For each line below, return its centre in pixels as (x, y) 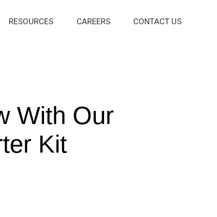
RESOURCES (31, 21)
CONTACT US (158, 21)
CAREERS (93, 21)
